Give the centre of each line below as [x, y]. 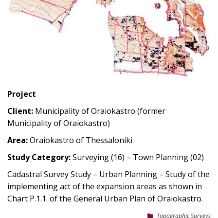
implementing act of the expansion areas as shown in [105, 187]
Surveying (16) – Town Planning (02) [138, 157]
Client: [21, 111]
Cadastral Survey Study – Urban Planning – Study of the [109, 174]
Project [22, 94]
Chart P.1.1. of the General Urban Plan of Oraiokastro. [105, 199]
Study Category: [40, 157]
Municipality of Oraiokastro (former [100, 111]
